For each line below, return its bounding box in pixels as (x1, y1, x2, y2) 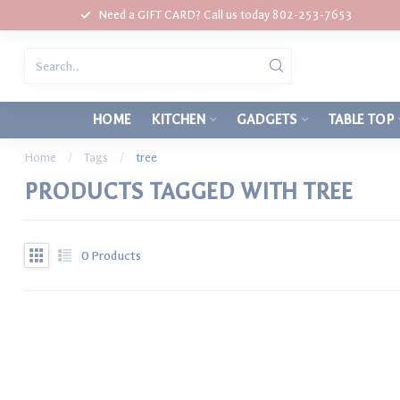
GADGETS (237, 112, 297, 128)
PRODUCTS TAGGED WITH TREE (24, 179, 353, 204)
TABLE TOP (329, 112, 394, 128)
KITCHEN (152, 112, 205, 128)
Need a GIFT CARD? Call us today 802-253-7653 (97, 8, 353, 21)
